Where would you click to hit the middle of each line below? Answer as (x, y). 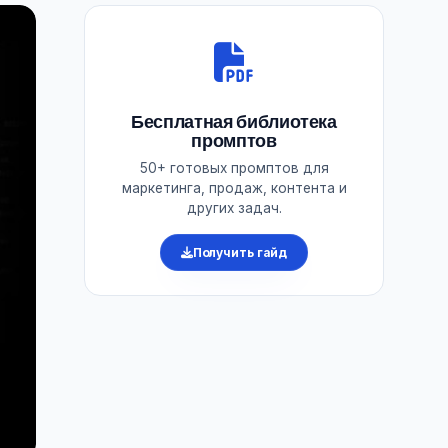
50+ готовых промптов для (234, 168)
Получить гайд (240, 252)
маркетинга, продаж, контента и (234, 188)
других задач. (234, 208)
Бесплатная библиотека (234, 121)
